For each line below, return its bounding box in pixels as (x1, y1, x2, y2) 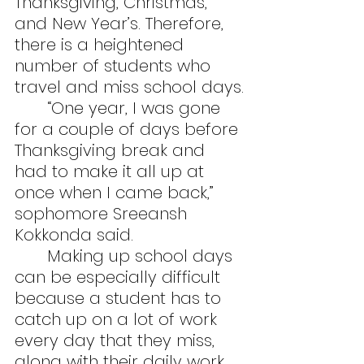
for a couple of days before (15, 117, 243, 141)
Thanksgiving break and (15, 138, 210, 162)
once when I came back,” (15, 180, 219, 204)
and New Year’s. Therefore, (15, 11, 228, 35)
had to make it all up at (15, 159, 209, 183)
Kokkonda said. (15, 223, 133, 246)
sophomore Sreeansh (15, 201, 192, 225)
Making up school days (15, 244, 47, 267)
